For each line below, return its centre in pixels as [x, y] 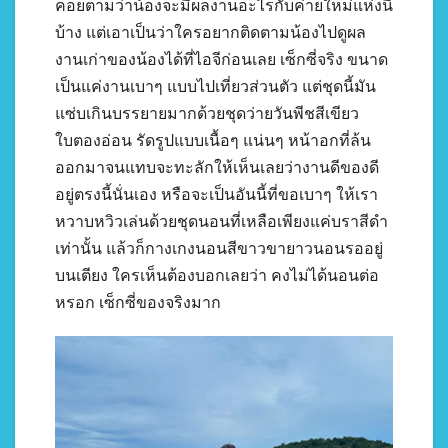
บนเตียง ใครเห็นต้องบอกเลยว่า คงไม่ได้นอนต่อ [217, 275]
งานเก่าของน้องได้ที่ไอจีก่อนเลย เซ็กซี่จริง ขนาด [221, 59]
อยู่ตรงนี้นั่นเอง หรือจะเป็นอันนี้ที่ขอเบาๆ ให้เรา [216, 194]
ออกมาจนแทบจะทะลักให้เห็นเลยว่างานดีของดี [217, 167]
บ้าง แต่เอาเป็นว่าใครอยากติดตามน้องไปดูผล [210, 32]
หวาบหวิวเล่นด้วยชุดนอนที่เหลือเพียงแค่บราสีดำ [221, 221]
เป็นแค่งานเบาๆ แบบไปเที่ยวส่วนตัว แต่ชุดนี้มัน [215, 86]
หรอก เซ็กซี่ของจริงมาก [138, 302]
